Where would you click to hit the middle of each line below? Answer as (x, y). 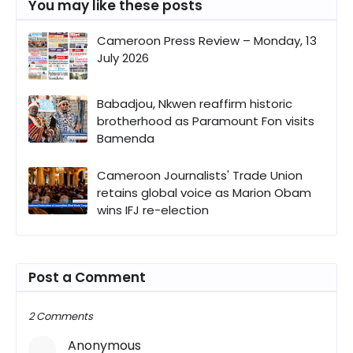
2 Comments (61, 316)
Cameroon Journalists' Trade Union (200, 175)
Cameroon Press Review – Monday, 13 (207, 40)
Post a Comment (87, 277)
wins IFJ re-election (153, 210)
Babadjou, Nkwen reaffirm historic (195, 103)
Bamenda (126, 138)
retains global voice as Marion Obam (204, 192)
